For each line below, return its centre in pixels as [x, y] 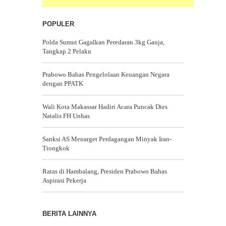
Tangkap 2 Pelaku [67, 51]
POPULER [58, 24]
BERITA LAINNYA [69, 214]
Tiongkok [56, 148]
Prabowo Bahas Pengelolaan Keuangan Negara [106, 74]
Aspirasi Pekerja [64, 180]
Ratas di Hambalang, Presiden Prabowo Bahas [105, 171]
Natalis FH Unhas [66, 116]
